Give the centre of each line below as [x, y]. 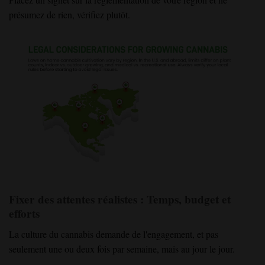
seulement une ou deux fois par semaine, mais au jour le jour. [122, 249]
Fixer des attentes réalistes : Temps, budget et [120, 200]
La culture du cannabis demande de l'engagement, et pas [114, 234]
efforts [24, 214]
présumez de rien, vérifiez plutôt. [70, 15]
